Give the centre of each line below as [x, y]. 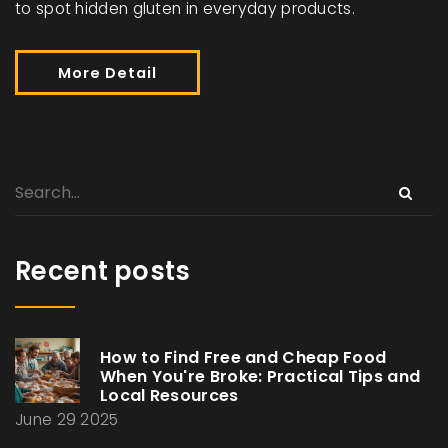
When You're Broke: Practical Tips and [260, 377]
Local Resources [169, 396]
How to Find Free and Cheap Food [243, 358]
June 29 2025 [67, 420]
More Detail [107, 73]
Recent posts [103, 271]
